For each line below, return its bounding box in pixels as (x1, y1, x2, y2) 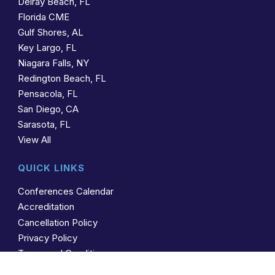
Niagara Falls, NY (17, 56, 89, 69)
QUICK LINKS (17, 161, 85, 174)
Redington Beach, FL (17, 72, 106, 84)
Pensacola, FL (17, 87, 78, 99)
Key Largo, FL (17, 41, 77, 53)
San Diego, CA (17, 103, 79, 115)
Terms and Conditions (17, 247, 110, 259)
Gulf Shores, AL (17, 26, 83, 38)
